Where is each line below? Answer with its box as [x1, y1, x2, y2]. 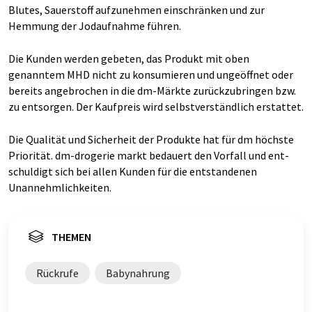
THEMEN [52, 230, 91, 244]
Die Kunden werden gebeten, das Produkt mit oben [8, 52, 249, 65]
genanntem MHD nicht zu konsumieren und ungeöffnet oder [8, 68, 293, 81]
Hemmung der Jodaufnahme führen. [8, 19, 181, 33]
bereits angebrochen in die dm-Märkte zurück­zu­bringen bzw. [8, 84, 296, 97]
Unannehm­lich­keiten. [8, 180, 111, 194]
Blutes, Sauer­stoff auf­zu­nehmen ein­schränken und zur [8, 3, 265, 17]
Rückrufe [36, 266, 79, 280]
